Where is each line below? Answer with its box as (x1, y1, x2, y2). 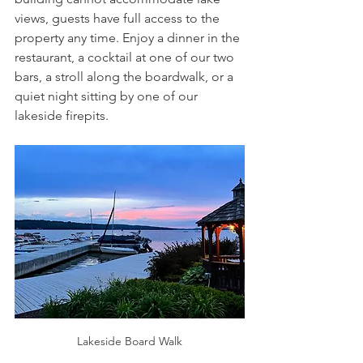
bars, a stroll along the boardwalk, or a (15, 69, 237, 85)
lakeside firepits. (15, 108, 109, 124)
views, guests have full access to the (15, 11, 223, 27)
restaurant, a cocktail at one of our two (15, 49, 237, 66)
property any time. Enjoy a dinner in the (15, 30, 243, 46)
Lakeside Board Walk (77, 334, 182, 349)
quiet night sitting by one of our (15, 88, 201, 105)
